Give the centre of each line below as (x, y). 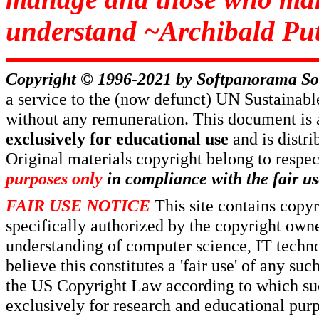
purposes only (54, 178)
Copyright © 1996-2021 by (101, 78)
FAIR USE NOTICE (78, 205)
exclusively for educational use (117, 138)
